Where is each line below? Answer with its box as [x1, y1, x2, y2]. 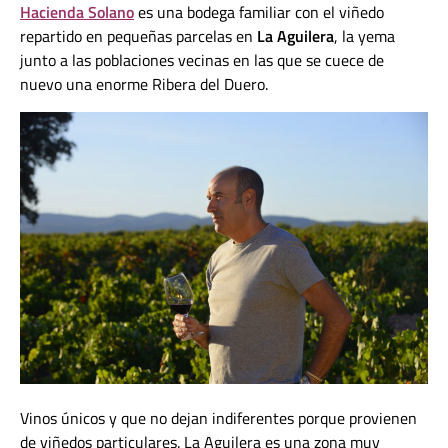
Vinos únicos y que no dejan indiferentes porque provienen [20, 406, 417, 431]
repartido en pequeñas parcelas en [20, 24, 257, 49]
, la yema [334, 24, 395, 49]
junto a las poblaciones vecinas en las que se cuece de [20, 48, 384, 73]
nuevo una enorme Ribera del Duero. [20, 72, 268, 97]
